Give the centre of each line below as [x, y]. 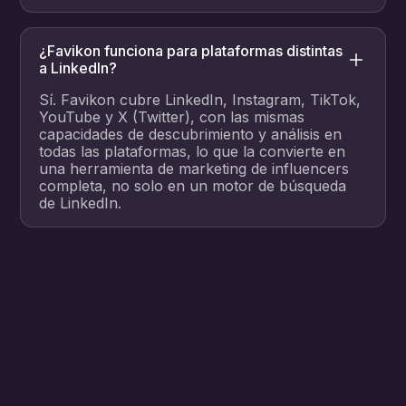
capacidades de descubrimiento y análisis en [191, 135]
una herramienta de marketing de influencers [194, 169]
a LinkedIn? [78, 68]
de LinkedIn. [81, 203]
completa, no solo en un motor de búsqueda [193, 186]
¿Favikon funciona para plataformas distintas [191, 51]
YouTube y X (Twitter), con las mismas [172, 117]
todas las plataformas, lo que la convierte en [193, 152]
